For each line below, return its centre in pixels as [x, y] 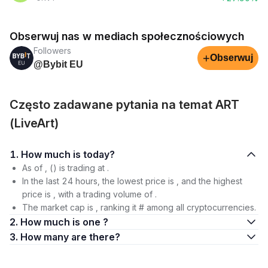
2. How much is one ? [64, 222]
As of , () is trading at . [66, 168]
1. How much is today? [99, 154]
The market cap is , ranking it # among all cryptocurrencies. [139, 207]
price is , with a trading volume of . [89, 194]
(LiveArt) [34, 123]
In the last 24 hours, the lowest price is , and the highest [132, 181]
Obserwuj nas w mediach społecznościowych [127, 36]
